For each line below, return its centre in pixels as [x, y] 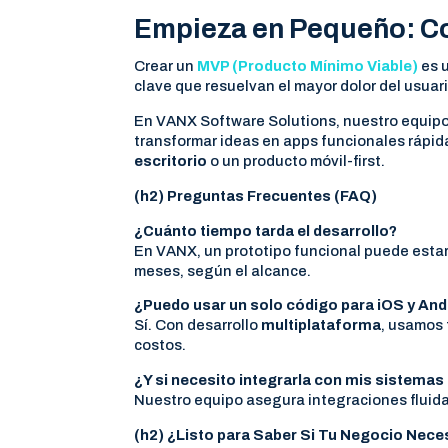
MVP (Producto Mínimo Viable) [308, 66]
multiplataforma [321, 325]
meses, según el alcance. [223, 270]
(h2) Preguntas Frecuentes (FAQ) [256, 195]
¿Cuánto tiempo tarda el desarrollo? [266, 230]
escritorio [171, 161]
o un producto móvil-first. [296, 161]
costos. [160, 345]
